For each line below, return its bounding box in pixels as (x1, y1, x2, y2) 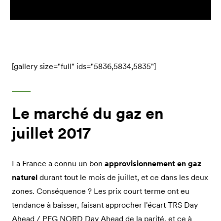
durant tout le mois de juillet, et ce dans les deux (37, 172, 208, 182)
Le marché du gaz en (12, 103, 164, 123)
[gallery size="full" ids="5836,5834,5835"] (12, 61, 156, 71)
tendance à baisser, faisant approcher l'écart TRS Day (12, 199, 198, 210)
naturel (12, 172, 37, 182)
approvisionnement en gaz (105, 158, 201, 168)
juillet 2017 (12, 123, 91, 143)
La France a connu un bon (12, 158, 105, 168)
